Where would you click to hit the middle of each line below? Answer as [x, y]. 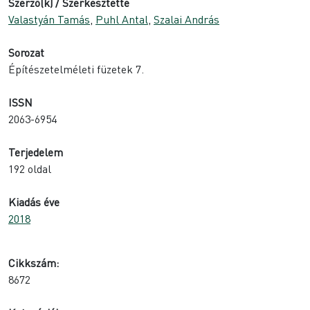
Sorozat [26, 53]
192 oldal [30, 169]
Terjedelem [36, 152]
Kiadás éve [34, 202]
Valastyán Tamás [49, 19]
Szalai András [186, 19]
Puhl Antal [122, 19]
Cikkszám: [34, 263]
